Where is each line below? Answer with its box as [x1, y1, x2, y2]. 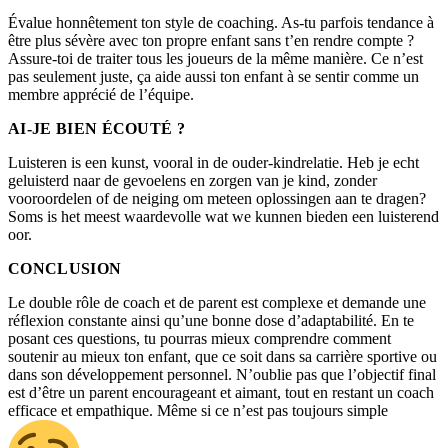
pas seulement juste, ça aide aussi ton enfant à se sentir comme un [8, 68, 419, 86]
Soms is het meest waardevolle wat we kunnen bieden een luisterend [8, 208, 439, 226]
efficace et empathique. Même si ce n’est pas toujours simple [8, 402, 388, 420]
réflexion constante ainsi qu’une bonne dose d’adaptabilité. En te [8, 312, 414, 330]
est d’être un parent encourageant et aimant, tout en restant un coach [8, 384, 434, 402]
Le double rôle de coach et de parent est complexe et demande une [8, 294, 426, 312]
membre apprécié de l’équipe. [8, 86, 194, 104]
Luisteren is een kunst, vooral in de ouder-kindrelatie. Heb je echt [8, 154, 419, 172]
